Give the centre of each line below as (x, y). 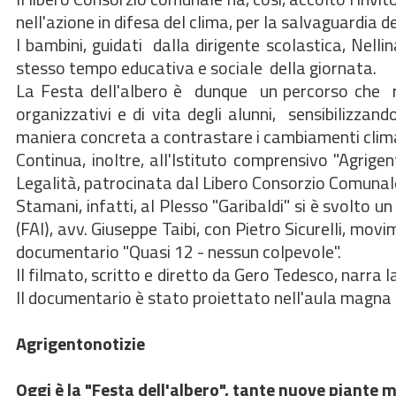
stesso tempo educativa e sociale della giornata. (196, 68)
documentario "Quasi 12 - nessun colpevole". (179, 251)
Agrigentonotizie (80, 343)
